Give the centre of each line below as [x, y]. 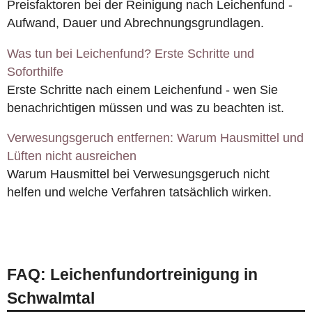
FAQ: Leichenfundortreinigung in [132, 275]
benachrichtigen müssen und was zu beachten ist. [146, 108]
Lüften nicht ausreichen [72, 156]
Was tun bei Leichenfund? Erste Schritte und [131, 53]
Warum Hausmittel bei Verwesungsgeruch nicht [138, 174]
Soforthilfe [35, 71]
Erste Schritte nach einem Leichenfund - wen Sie [142, 89]
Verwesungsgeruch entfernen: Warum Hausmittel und [155, 138]
